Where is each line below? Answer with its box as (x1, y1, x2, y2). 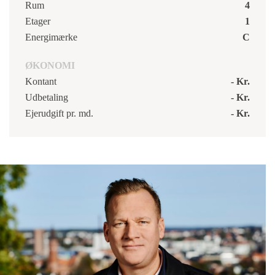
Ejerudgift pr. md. (25, 107, 93, 118)
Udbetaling (25, 91, 68, 103)
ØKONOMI (25, 60, 75, 71)
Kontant (25, 76, 56, 87)
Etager (25, 15, 50, 26)
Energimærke (25, 31, 77, 42)
